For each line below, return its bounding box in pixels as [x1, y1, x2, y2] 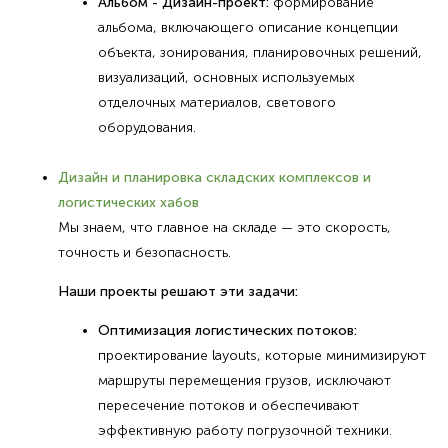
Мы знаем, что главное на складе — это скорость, [57, 218, 391, 236]
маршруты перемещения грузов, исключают [97, 371, 391, 389]
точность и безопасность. [57, 243, 231, 261]
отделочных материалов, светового [97, 93, 336, 111]
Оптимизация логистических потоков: [97, 321, 357, 339]
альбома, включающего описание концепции [97, 18, 398, 36]
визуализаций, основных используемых [97, 68, 355, 86]
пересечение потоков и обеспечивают [97, 396, 359, 414]
